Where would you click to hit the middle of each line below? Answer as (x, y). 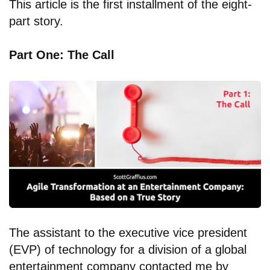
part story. (36, 21)
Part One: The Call (62, 55)
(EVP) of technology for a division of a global (128, 250)
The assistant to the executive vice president (128, 233)
